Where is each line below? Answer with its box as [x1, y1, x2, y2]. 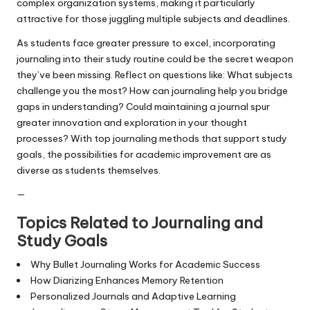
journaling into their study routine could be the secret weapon [17, 52, 293, 65]
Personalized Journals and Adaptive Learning [30, 289, 236, 302]
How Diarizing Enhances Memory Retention [30, 273, 224, 286]
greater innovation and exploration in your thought [17, 116, 247, 129]
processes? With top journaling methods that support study [17, 131, 287, 145]
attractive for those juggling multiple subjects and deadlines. [17, 12, 290, 25]
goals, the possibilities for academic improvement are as [17, 147, 271, 161]
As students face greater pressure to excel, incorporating [17, 36, 275, 49]
